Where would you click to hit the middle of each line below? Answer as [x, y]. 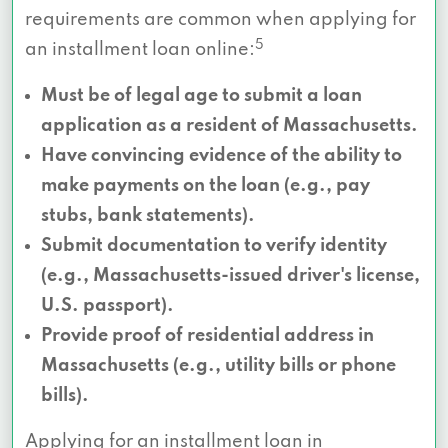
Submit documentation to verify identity [214, 246]
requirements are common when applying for [220, 20]
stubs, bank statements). [148, 216]
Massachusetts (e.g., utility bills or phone [218, 366]
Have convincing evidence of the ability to [221, 156]
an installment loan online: [140, 50]
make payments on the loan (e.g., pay [205, 186]
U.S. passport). [107, 306]
